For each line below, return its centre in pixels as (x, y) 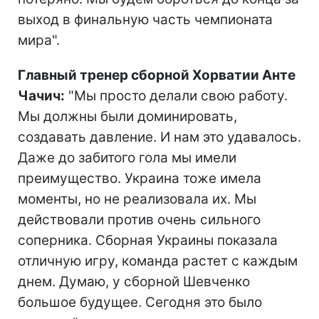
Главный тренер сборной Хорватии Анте (157, 75)
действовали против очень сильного (139, 219)
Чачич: (41, 95)
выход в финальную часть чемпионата (145, 19)
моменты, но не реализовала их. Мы (137, 199)
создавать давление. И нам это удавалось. (159, 137)
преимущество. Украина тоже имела (140, 178)
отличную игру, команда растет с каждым (158, 261)
